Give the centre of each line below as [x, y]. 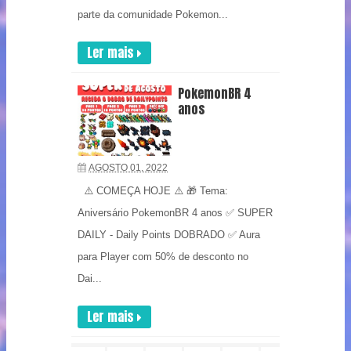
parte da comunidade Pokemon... [153, 14]
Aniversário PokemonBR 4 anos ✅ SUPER [175, 213]
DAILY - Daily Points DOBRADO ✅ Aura [169, 235]
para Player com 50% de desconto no [163, 257]
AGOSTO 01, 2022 [128, 168]
